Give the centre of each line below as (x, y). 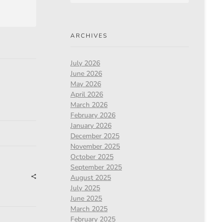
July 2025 (85, 188)
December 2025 (95, 136)
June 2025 (86, 199)
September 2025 (96, 167)
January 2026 (91, 126)
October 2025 (92, 157)
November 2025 (95, 147)
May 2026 (86, 84)
